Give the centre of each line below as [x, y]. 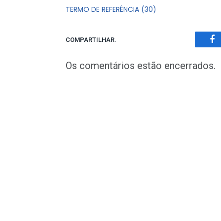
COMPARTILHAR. [91, 39]
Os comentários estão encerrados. [141, 66]
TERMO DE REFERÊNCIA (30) [111, 9]
